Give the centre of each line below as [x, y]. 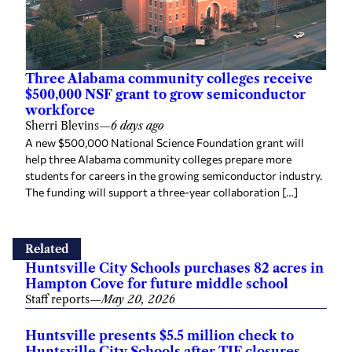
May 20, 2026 [138, 300]
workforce [60, 110]
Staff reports [57, 300]
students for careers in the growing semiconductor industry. [174, 176]
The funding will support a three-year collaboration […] [161, 192]
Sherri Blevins [62, 126]
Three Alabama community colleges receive [169, 79]
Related [47, 249]
